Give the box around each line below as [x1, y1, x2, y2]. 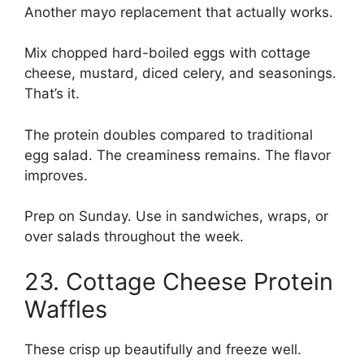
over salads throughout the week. [24, 228, 244, 245]
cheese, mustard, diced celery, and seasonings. [24, 65, 336, 82]
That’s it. [24, 85, 80, 102]
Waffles [24, 294, 107, 323]
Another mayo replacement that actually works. [24, 3, 333, 20]
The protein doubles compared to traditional [24, 126, 313, 143]
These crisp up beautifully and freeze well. [24, 340, 301, 357]
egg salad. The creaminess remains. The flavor [24, 146, 331, 163]
